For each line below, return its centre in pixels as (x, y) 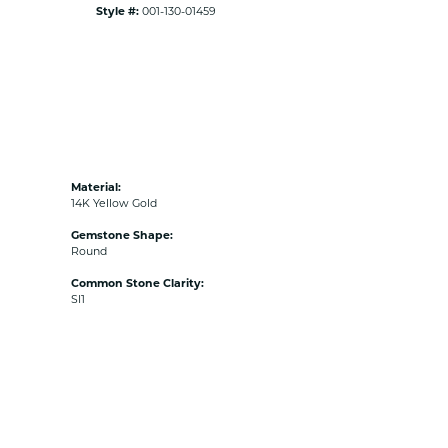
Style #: (117, 11)
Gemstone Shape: (122, 235)
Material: (96, 187)
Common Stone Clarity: (137, 283)
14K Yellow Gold (114, 203)
